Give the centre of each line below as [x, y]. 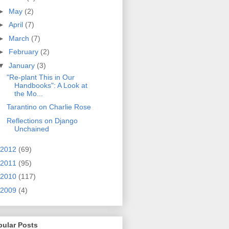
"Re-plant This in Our [40, 77]
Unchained [31, 129]
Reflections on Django [42, 120]
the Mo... [28, 93]
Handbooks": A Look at [51, 85]
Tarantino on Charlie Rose [49, 107]
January [22, 65]
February [24, 52]
